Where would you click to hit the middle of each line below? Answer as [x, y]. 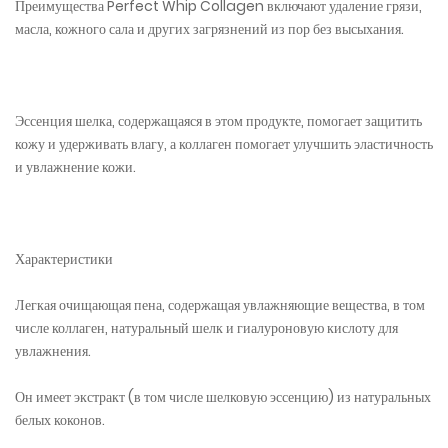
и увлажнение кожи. [75, 167]
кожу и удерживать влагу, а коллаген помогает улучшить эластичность [224, 144]
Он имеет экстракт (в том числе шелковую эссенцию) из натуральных [223, 397]
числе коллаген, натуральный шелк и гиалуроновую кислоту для [206, 328]
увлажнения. [53, 351]
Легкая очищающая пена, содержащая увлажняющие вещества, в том [220, 305]
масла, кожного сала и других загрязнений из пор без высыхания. [209, 29]
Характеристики [64, 259]
